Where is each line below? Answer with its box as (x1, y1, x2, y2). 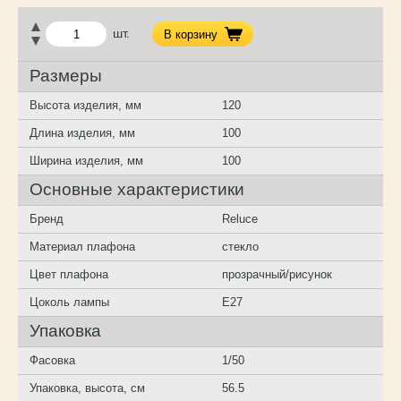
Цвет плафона (30, 268, 109, 282)
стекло (222, 240, 260, 254)
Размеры (30, 66, 103, 86)
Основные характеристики (30, 180, 245, 200)
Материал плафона (30, 240, 136, 254)
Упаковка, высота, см (30, 381, 146, 396)
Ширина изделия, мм (30, 154, 144, 168)
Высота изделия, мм (30, 98, 142, 113)
